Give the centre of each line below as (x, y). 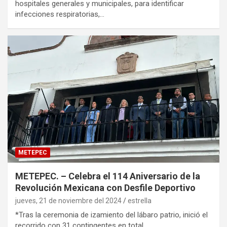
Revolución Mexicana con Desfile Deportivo (105, 187)
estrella (140, 200)
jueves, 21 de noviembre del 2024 (68, 200)
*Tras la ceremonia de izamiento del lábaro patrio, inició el (111, 215)
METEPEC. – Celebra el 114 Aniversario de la (108, 176)
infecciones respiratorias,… (60, 14)
